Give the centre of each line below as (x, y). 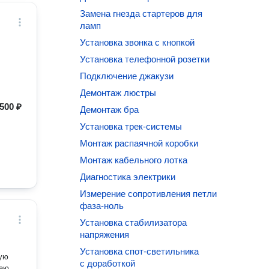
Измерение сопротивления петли (149, 194)
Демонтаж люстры (118, 93)
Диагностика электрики (128, 177)
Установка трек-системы (131, 126)
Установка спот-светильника (140, 251)
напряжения (105, 234)
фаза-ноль (102, 206)
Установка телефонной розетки (145, 59)
